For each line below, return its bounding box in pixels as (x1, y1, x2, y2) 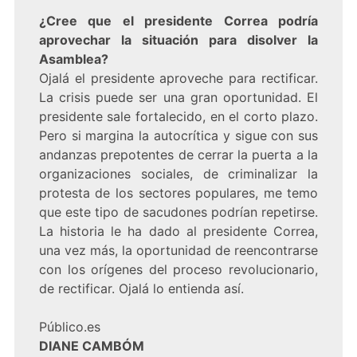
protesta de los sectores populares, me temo (38, 185, 319, 202)
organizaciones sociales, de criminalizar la (38, 166, 319, 182)
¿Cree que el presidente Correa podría (38, 13, 319, 29)
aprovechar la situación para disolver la (38, 32, 319, 49)
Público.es (38, 319, 100, 335)
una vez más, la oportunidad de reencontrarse (38, 242, 319, 259)
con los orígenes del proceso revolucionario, (38, 261, 319, 278)
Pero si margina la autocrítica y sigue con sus (38, 127, 319, 144)
